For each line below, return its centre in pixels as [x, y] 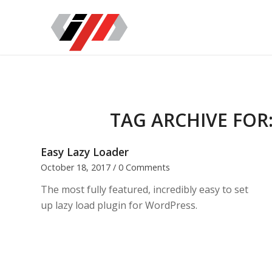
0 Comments [144, 167]
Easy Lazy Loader [85, 152]
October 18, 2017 [76, 167]
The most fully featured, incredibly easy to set [144, 189]
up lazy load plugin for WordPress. [119, 205]
